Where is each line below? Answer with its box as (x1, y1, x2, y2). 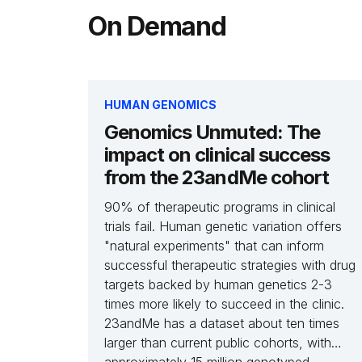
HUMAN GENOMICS (104, 98, 217, 112)
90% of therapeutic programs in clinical (104, 199, 335, 215)
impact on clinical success (104, 143, 330, 166)
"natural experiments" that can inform (104, 238, 324, 254)
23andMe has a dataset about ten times (104, 315, 339, 331)
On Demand (88, 11, 226, 42)
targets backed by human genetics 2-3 (104, 276, 332, 293)
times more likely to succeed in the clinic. (104, 296, 344, 312)
